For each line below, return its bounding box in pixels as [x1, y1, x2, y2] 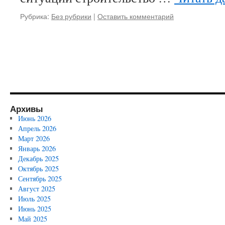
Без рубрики [51, 11, 91, 21]
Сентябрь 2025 [18, 174, 62, 183]
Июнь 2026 [18, 114, 51, 123]
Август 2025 [18, 184, 55, 193]
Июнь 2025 [18, 204, 51, 213]
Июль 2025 [18, 194, 51, 203]
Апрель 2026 [18, 124, 56, 133]
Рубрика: [20, 11, 49, 21]
